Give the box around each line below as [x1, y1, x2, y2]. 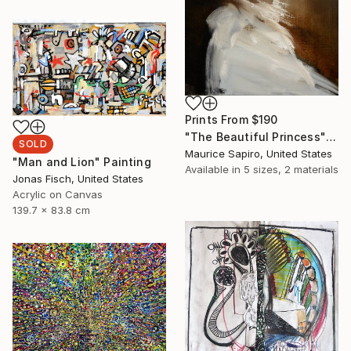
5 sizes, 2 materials [244, 162, 338, 175]
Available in [185, 162, 244, 175]
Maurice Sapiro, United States [185, 147, 332, 160]
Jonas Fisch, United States [13, 172, 143, 186]
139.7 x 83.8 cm [13, 204, 90, 217]
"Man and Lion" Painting [13, 155, 151, 169]
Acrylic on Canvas [13, 188, 103, 201]
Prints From [185, 112, 251, 126]
